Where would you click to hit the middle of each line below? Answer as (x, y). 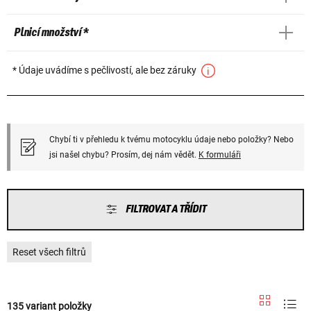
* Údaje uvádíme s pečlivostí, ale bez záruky (106, 70)
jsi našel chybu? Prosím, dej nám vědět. (124, 154)
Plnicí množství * (51, 32)
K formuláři (220, 154)
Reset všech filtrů (49, 252)
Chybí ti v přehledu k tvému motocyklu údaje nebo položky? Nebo (171, 139)
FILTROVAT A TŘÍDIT (166, 209)
